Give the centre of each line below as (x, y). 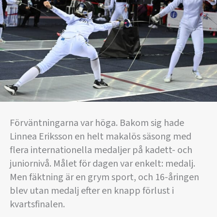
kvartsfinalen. (37, 204)
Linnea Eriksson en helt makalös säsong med (101, 136)
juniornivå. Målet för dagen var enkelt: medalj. (102, 163)
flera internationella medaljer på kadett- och (101, 150)
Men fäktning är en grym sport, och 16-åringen (104, 177)
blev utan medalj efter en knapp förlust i (92, 191)
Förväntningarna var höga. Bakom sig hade (97, 123)
